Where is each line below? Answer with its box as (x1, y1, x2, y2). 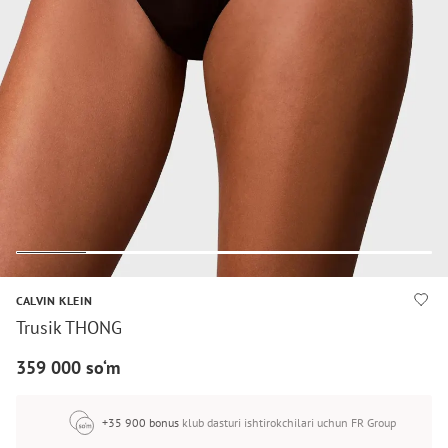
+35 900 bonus (101, 415, 179, 430)
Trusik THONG (16, 316, 122, 339)
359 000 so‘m (16, 356, 120, 379)
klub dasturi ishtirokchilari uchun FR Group (181, 415, 396, 430)
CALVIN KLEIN (16, 293, 93, 308)
